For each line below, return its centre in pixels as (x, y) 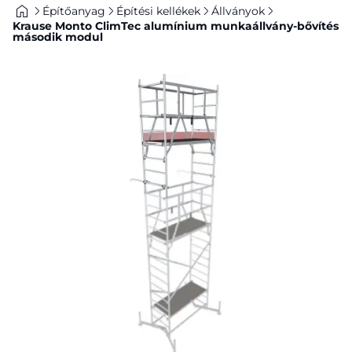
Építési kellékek (158, 11)
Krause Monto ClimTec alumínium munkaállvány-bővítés (176, 26)
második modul (58, 37)
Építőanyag (74, 11)
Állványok (238, 11)
